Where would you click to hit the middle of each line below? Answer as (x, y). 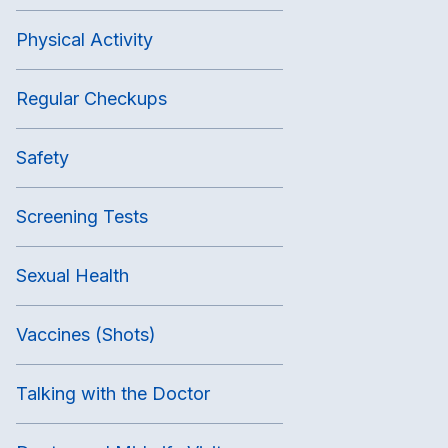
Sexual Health (72, 275)
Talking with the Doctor (112, 393)
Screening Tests (81, 216)
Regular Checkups (91, 98)
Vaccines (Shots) (85, 334)
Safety (42, 157)
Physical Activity (84, 39)
